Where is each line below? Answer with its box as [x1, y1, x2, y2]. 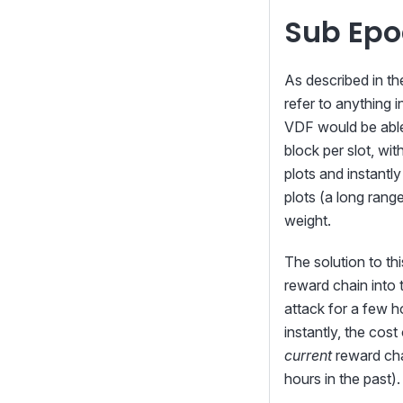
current [284, 345, 332, 364]
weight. [284, 210, 331, 229]
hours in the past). [284, 369, 400, 388]
